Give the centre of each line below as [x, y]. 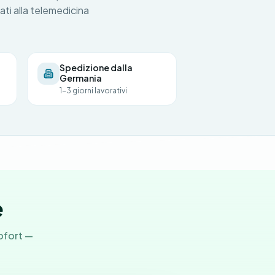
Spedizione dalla [96, 68]
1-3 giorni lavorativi [93, 91]
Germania [81, 78]
